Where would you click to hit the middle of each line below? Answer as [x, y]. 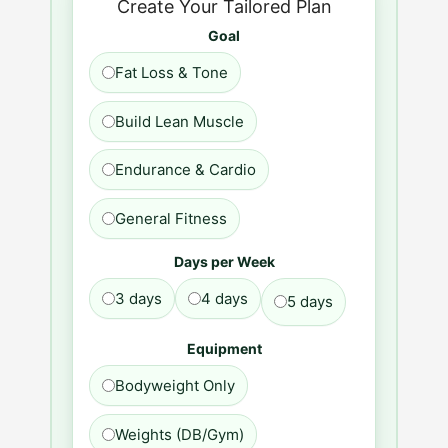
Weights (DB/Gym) [179, 434]
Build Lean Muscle [179, 121]
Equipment [224, 349]
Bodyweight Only [175, 386]
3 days [138, 298]
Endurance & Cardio [185, 170]
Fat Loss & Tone [171, 73]
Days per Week [224, 261]
